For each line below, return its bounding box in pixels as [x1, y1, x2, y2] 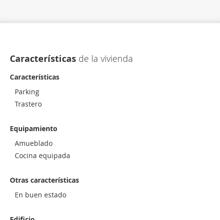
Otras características [10, 175, 79, 185]
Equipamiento [10, 124, 57, 133]
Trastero [15, 99, 42, 109]
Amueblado [15, 138, 53, 148]
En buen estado [15, 190, 66, 199]
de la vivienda [76, 53, 133, 64]
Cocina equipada [15, 151, 70, 160]
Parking [15, 87, 39, 96]
